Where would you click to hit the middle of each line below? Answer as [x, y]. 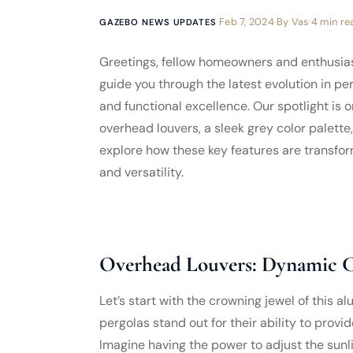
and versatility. [141, 172]
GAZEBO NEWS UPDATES [158, 22]
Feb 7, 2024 [247, 22]
